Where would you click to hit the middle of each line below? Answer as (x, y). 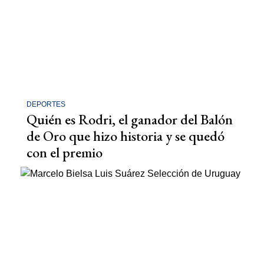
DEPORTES (46, 104)
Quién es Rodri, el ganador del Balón (130, 119)
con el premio (65, 152)
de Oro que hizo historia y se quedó (126, 136)
